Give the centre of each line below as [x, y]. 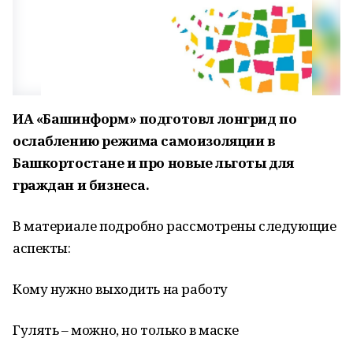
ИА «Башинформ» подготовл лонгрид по [155, 119]
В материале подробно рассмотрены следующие [175, 226]
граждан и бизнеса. [81, 185]
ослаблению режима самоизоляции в [144, 141]
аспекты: [42, 248]
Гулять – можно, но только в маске [126, 330]
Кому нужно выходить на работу [120, 289]
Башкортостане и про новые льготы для [153, 163]
